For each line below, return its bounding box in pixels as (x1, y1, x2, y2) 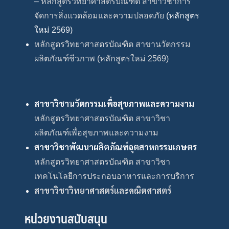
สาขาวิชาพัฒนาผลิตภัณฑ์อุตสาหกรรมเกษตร (34, 141, 197, 152)
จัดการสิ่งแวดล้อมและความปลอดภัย (34, 11, 165, 20)
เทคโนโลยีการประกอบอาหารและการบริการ (34, 171, 195, 180)
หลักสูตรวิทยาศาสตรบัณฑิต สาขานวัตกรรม (34, 39, 191, 49)
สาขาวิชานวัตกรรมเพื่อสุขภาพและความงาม (34, 98, 195, 109)
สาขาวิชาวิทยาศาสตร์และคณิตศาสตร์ (34, 185, 172, 196)
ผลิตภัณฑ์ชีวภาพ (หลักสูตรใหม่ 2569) (34, 54, 169, 63)
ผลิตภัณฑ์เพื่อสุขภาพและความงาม (34, 128, 159, 137)
